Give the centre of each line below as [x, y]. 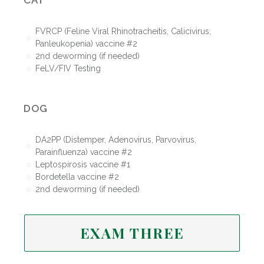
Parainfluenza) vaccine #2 [83, 152]
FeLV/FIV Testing [68, 69]
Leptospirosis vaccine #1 [82, 164]
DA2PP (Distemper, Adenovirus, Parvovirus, [115, 139]
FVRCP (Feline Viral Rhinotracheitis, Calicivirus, [123, 32]
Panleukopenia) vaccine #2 [86, 44]
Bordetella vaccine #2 [77, 176]
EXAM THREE [132, 233]
